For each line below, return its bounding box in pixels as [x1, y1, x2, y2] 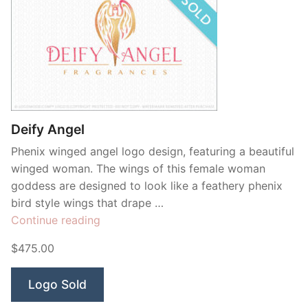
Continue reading [11, 213, 100, 227]
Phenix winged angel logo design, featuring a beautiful [11, 144, 294, 158]
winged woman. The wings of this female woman [11, 162, 265, 175]
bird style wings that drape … [11, 196, 164, 210]
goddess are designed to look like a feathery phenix [11, 179, 283, 192]
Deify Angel [11, 121, 85, 137]
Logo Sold [28, 277, 87, 291]
